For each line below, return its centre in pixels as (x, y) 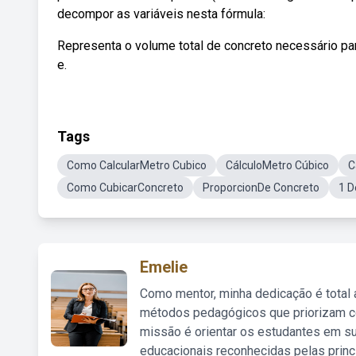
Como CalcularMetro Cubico (137, 165)
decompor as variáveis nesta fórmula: (161, 14)
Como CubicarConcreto (125, 188)
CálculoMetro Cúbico (277, 165)
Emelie (164, 267)
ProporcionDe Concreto (261, 188)
